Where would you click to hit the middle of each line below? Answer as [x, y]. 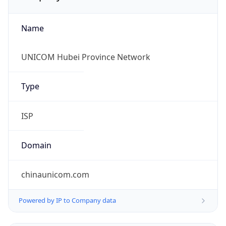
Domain [36, 145]
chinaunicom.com [55, 175]
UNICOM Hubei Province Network [86, 57]
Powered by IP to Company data [67, 201]
